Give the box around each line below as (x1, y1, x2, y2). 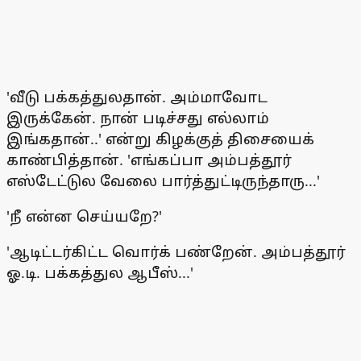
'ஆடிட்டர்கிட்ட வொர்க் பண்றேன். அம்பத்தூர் (6, 242, 346, 262)
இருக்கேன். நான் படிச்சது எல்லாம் (6, 108, 269, 128)
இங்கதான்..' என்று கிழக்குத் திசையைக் (6, 129, 314, 149)
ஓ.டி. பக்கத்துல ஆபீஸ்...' (6, 263, 193, 283)
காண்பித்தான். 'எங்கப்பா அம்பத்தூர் (6, 150, 292, 170)
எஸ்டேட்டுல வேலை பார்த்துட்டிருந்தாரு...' (6, 171, 320, 191)
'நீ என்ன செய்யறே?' (6, 206, 162, 226)
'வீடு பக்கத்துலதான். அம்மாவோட (6, 87, 268, 107)
